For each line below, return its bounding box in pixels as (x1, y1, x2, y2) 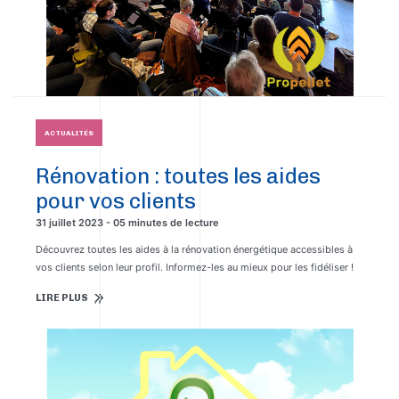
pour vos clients (36, 188, 196, 214)
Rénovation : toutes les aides (36, 163, 321, 189)
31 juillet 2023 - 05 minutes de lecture (36, 216, 219, 229)
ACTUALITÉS (45, 128, 94, 137)
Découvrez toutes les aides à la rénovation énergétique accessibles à (36, 243, 353, 256)
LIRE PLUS (36, 292, 88, 304)
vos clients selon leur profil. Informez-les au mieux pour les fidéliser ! (36, 261, 354, 273)
